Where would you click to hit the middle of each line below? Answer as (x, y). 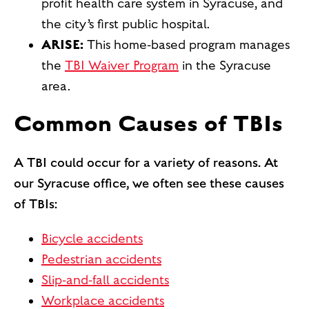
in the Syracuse (225, 65)
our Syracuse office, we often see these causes (149, 183)
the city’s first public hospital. (126, 24)
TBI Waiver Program (122, 65)
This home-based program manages (187, 44)
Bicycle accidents (92, 238)
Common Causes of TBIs (148, 123)
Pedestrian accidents (101, 259)
